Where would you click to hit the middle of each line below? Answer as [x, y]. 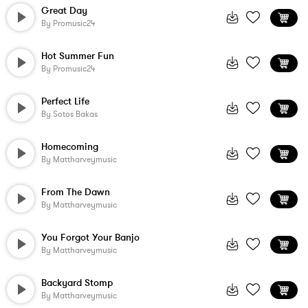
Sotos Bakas [75, 114]
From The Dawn [76, 192]
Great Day [64, 11]
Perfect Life [65, 101]
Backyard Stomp [77, 283]
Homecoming [70, 147]
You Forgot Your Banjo [90, 238]
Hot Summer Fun [78, 56]
